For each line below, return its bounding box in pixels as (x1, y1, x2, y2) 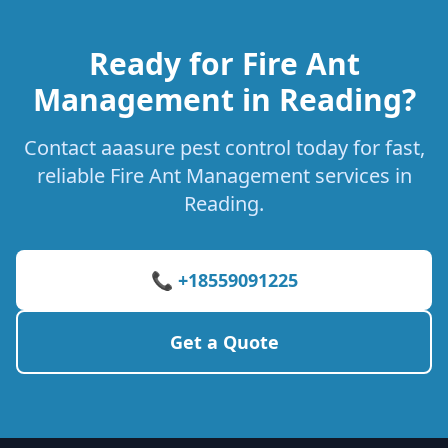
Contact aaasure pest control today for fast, (23, 134, 425, 161)
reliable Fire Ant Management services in (36, 162, 412, 189)
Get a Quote (169, 330, 279, 354)
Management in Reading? (32, 79, 416, 120)
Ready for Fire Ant (88, 43, 360, 84)
